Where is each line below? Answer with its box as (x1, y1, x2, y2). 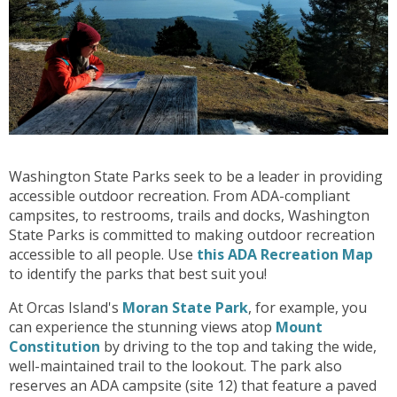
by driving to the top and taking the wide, (100, 337, 377, 357)
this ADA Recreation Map (197, 245, 373, 265)
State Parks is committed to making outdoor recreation (9, 225, 375, 245)
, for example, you (248, 298, 367, 318)
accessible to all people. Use (9, 245, 197, 265)
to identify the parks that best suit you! (9, 264, 267, 284)
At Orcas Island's (9, 298, 122, 318)
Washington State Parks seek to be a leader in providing (9, 167, 383, 187)
